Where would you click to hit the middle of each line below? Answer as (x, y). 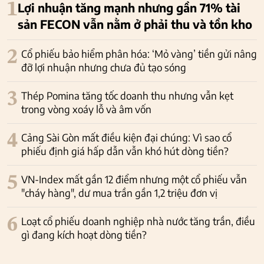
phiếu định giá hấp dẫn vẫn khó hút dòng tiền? (125, 151)
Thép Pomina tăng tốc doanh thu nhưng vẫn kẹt (127, 95)
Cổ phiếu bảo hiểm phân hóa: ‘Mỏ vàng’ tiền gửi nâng (139, 53)
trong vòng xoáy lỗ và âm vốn (86, 109)
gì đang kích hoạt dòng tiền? (84, 234)
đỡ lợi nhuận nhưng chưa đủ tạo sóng (104, 67)
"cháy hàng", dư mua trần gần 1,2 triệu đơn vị (119, 192)
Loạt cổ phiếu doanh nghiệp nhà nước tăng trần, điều (138, 221)
